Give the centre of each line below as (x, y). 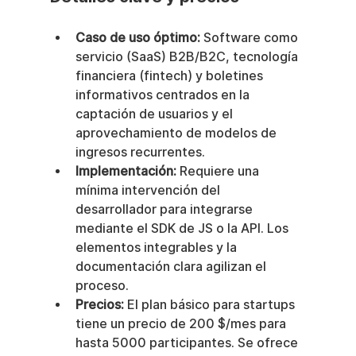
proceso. (102, 286)
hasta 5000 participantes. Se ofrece (188, 343)
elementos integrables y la (157, 248)
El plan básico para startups (211, 305)
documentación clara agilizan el (172, 267)
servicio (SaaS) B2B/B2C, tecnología (188, 57)
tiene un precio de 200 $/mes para (182, 324)
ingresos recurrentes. (140, 153)
